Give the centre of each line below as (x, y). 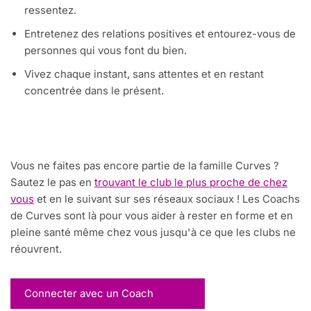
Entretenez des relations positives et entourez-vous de (160, 34)
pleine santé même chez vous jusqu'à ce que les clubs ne (153, 233)
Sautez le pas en (52, 183)
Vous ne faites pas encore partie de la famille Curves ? (145, 166)
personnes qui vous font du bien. (106, 51)
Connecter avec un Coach (89, 294)
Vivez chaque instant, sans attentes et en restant (144, 74)
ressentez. (50, 10)
